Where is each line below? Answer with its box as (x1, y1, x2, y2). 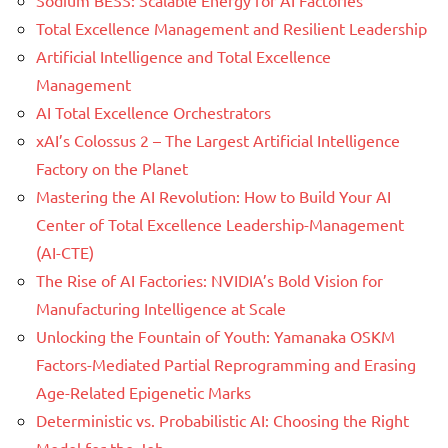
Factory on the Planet (36, 157, 188, 178)
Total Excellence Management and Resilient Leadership (36, 17, 427, 38)
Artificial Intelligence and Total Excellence (36, 45, 331, 66)
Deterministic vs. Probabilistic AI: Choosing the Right (36, 409, 409, 430)
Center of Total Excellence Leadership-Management (36, 213, 404, 234)
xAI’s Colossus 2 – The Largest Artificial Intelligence (36, 129, 400, 150)
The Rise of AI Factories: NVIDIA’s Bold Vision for (36, 269, 383, 290)
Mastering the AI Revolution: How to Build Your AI (36, 185, 391, 206)
